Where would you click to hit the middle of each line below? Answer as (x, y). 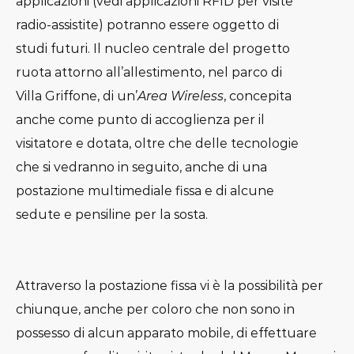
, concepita (258, 96)
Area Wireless (181, 96)
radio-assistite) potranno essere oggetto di (147, 25)
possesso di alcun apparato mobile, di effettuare (166, 333)
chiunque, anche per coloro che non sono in (155, 310)
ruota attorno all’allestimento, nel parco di (149, 73)
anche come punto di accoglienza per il (140, 120)
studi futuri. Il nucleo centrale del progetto (153, 49)
